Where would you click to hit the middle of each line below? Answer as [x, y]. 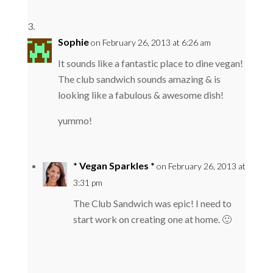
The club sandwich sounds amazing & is [139, 79]
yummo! [75, 120]
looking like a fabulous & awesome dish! [140, 94]
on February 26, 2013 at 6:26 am [151, 42]
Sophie [73, 41]
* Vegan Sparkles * [114, 165]
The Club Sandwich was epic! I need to [152, 203]
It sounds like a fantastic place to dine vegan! [150, 63]
